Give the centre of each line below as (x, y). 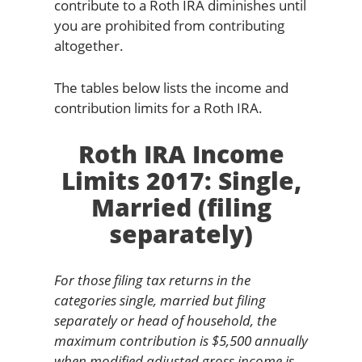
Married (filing (181, 207)
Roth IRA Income (181, 154)
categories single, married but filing (160, 300)
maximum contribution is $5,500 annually (181, 340)
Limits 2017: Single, (181, 180)
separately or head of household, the (165, 320)
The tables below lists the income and (171, 87)
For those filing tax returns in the (152, 280)
